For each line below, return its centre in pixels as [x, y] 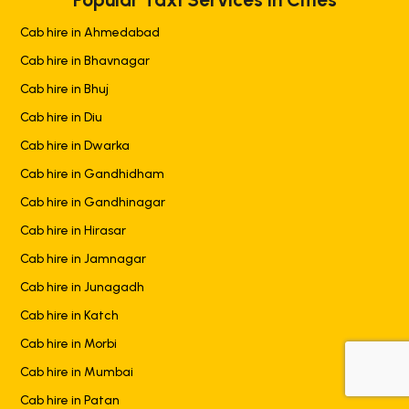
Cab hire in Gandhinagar [93, 203]
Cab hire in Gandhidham [92, 174]
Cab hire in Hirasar [73, 231]
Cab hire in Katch [69, 316]
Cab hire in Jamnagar [83, 259]
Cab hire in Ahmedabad [90, 33]
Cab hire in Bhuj [64, 89]
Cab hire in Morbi [68, 344]
